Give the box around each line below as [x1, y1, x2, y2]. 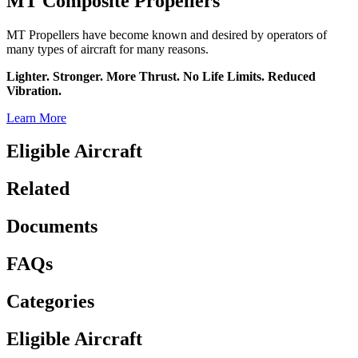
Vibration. [6, 83, 62, 97]
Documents [6, 216, 97, 237]
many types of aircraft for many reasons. [6, 42, 209, 56]
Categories [6, 291, 94, 312]
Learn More [6, 110, 66, 125]
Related [6, 178, 70, 200]
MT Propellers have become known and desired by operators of [6, 27, 327, 42]
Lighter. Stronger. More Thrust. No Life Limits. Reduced [6, 69, 316, 83]
